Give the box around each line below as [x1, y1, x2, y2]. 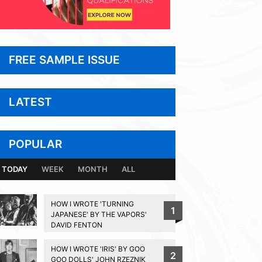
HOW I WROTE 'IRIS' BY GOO [50, 244, 145, 253]
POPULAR [8, 137, 62, 151]
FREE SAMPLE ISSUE [8, 53, 120, 67]
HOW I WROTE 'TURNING [50, 199, 134, 208]
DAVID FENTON [50, 220, 102, 229]
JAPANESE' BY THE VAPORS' [50, 209, 147, 219]
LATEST [8, 95, 52, 109]
